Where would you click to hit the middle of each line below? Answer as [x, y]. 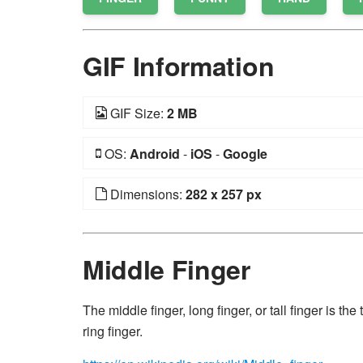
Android [155, 154]
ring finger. [113, 331]
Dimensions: [146, 194]
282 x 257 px [224, 194]
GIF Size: [137, 113]
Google [245, 154]
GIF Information [179, 66]
